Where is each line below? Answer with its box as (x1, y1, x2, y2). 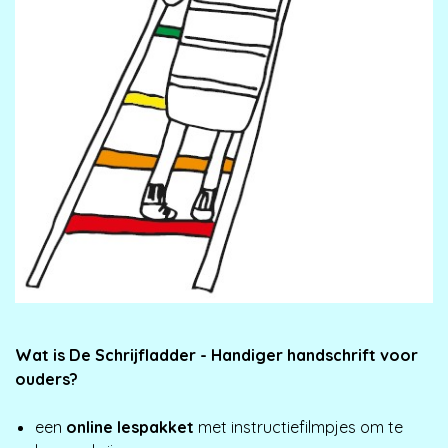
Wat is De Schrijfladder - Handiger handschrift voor (15, 345, 418, 366)
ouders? (15, 369, 78, 390)
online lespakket (66, 417, 198, 438)
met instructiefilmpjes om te (198, 417, 403, 438)
